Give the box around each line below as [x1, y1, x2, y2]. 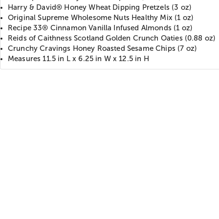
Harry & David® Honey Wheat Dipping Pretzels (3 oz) [8, 3, 192, 11]
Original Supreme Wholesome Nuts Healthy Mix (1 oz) [8, 13, 194, 22]
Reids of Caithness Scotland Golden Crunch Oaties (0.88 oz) [8, 34, 216, 42]
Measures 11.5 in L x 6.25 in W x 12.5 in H [8, 54, 149, 63]
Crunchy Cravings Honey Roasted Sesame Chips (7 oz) [8, 44, 197, 52]
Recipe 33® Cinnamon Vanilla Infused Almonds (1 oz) [8, 23, 193, 32]
